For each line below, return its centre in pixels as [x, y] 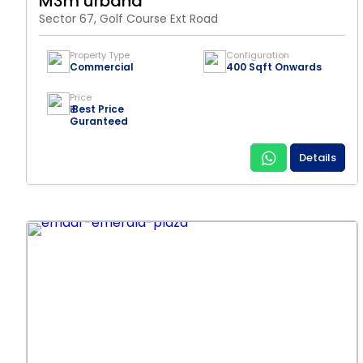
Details [318, 158]
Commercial [102, 67]
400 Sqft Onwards [274, 67]
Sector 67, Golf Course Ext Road [128, 19]
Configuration [258, 55]
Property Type [100, 55]
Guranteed [99, 121]
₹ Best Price [97, 109]
